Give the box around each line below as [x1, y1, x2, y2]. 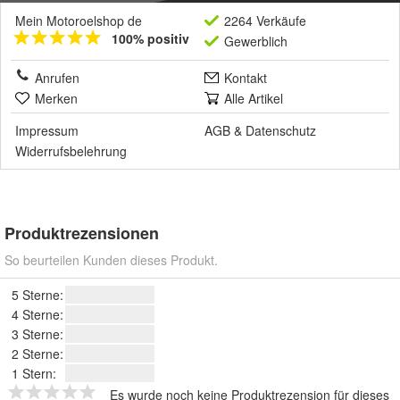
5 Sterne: [12, 286, 63, 304]
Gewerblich [224, 32, 287, 50]
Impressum [15, 121, 79, 139]
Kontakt [224, 69, 267, 87]
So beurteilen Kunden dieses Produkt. [4, 251, 218, 269]
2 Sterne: [12, 345, 63, 362]
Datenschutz [246, 121, 316, 139]
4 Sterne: [12, 305, 63, 323]
